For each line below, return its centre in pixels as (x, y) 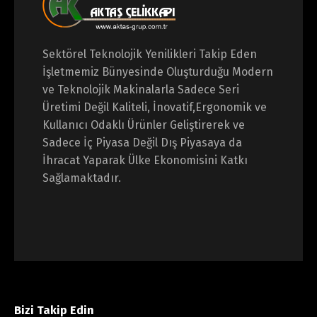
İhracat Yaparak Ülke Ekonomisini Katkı (145, 160)
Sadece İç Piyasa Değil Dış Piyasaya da (142, 143)
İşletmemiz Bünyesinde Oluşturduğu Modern (158, 72)
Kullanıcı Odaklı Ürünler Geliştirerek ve (144, 125)
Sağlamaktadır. (82, 178)
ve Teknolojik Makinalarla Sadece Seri (141, 90)
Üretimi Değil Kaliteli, (98, 107)
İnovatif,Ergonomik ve (210, 107)
